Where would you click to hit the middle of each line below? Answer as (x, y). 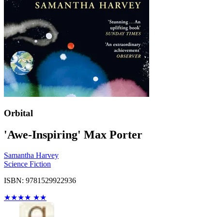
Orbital (18, 113)
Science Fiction (27, 164)
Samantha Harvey (31, 155)
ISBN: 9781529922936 (40, 180)
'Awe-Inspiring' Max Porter (73, 134)
